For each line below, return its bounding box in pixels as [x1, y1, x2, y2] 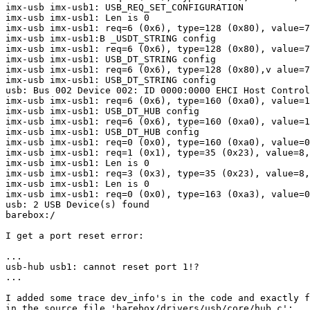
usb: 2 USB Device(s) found [6, 199, 149, 210]
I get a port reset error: [6, 230, 144, 241]
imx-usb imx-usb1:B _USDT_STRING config [6, 33, 216, 44]
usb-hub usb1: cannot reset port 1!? [6, 262, 199, 273]
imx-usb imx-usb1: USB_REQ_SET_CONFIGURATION [6, 2, 244, 13]
